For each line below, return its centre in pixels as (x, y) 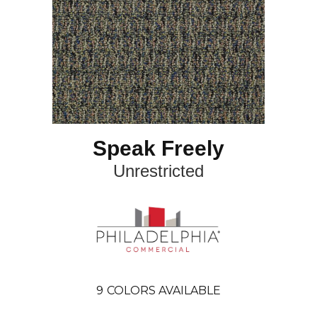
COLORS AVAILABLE (164, 290)
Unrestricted (158, 171)
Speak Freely (158, 148)
